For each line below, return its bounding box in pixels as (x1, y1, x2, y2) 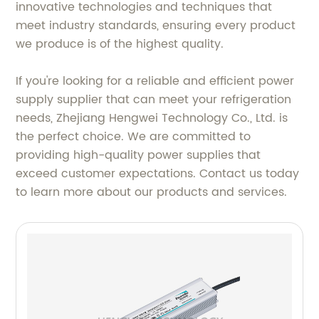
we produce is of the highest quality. (16, 34, 224, 53)
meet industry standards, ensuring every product (16, 16, 296, 35)
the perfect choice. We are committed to (16, 127, 251, 146)
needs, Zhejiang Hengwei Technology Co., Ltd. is (16, 108, 288, 127)
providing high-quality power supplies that (16, 145, 261, 164)
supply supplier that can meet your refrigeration (16, 90, 292, 109)
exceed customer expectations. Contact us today (16, 164, 300, 183)
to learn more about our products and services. (16, 182, 288, 202)
